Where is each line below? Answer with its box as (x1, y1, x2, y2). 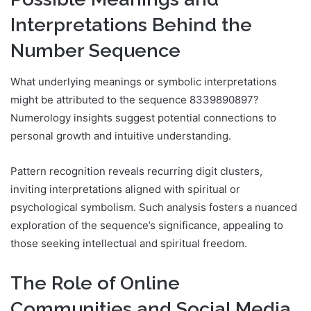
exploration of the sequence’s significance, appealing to (10, 218, 283, 232)
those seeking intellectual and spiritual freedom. (10, 236, 247, 250)
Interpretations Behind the (10, 14, 252, 36)
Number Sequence (10, 40, 180, 62)
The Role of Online (10, 271, 180, 294)
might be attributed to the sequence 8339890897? (10, 92, 259, 106)
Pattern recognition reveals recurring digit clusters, (10, 164, 262, 178)
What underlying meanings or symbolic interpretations (10, 74, 277, 88)
